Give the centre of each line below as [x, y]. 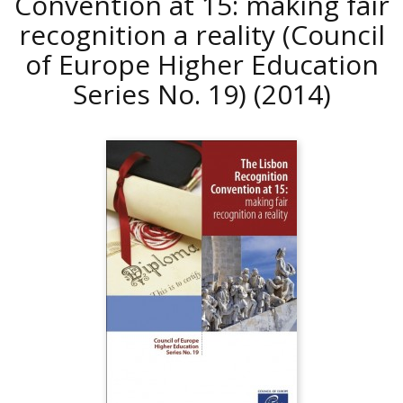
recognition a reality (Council [201, 35]
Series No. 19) [163, 94]
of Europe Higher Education [201, 64]
